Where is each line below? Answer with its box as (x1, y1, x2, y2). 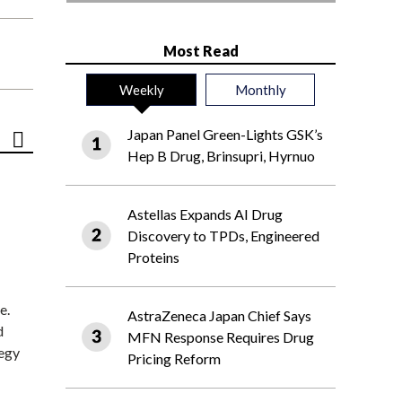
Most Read (162, 42, 239, 60)
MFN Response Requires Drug (127, 328, 314, 346)
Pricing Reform (127, 350, 221, 368)
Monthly (234, 82, 286, 99)
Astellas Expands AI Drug (127, 205, 283, 223)
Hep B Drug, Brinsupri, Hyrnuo (127, 147, 315, 165)
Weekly (118, 82, 164, 99)
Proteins (127, 249, 179, 267)
